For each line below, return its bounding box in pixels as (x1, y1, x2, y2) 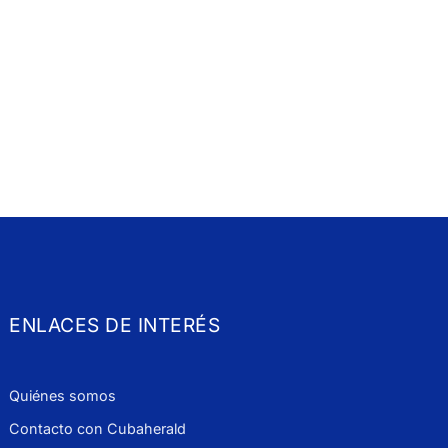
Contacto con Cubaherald (9, 419, 187, 437)
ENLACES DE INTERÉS (9, 313, 221, 338)
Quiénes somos (9, 386, 117, 404)
